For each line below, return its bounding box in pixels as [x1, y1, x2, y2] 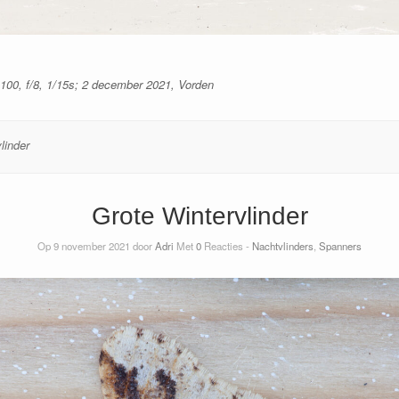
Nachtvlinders [252, 239, 313, 254]
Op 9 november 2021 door [37, 239, 155, 254]
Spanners [319, 239, 362, 254]
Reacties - [201, 239, 252, 254]
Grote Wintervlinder [91, 201, 308, 230]
